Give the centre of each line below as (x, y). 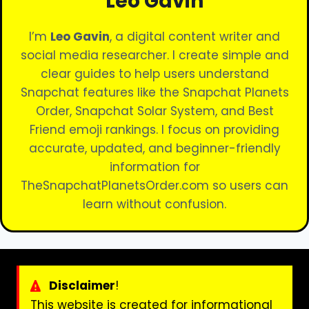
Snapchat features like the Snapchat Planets (154, 92)
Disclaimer (82, 286)
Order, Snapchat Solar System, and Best (154, 111)
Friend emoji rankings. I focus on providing (154, 130)
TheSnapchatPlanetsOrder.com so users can (154, 186)
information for (154, 167)
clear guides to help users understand (154, 74)
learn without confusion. (154, 204)
